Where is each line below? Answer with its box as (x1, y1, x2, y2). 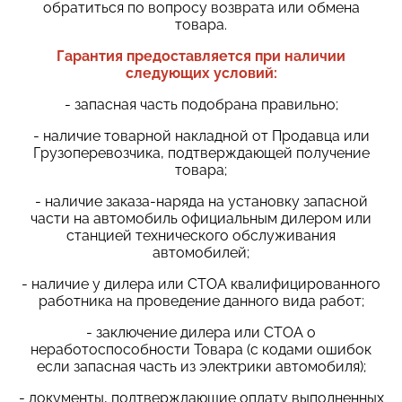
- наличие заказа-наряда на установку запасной (34, 192, 368, 210)
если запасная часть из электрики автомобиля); (36, 357, 366, 375)
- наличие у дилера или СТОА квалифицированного (22, 275, 380, 293)
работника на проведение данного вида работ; (38, 292, 364, 310)
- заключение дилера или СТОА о (86, 323, 316, 341)
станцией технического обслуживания (66, 226, 336, 244)
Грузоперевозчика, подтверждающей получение (32, 144, 370, 162)
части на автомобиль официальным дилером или (31, 209, 371, 227)
